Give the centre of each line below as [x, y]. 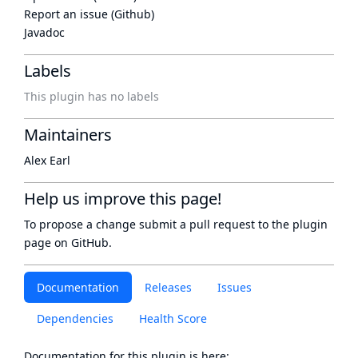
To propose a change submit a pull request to [148, 224]
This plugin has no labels [91, 96]
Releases [168, 287]
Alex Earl [47, 160]
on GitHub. [82, 243]
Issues [235, 287]
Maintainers [68, 135]
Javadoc [44, 32]
